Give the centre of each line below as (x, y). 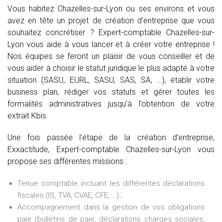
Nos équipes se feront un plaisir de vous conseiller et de (111, 56)
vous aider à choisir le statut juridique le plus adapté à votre (111, 68)
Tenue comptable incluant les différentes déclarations (111, 184)
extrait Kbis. (28, 116)
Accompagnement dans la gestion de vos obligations (111, 207)
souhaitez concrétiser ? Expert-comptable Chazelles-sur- (111, 33)
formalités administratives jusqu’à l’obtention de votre (111, 104)
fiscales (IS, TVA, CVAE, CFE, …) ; (70, 195)
